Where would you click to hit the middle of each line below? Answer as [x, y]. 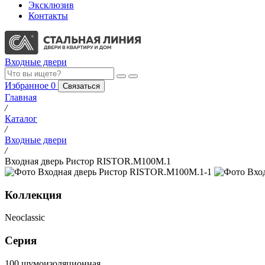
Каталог [21, 119]
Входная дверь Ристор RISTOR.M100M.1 [88, 161]
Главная [21, 97]
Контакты [48, 16]
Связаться [81, 86]
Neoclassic [25, 218]
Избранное [28, 85]
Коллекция [33, 195]
